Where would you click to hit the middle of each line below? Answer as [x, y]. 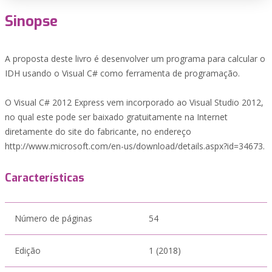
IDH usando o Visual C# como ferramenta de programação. [122, 73]
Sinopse [31, 21]
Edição [28, 250]
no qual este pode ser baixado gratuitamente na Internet [116, 117]
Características [45, 178]
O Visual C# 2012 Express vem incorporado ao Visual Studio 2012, [134, 102]
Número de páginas [53, 218]
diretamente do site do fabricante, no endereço [98, 131]
